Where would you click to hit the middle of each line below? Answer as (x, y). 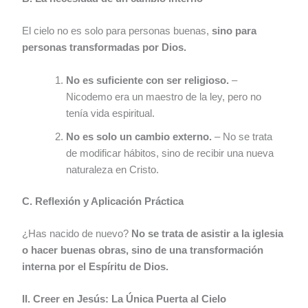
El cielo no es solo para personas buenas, (117, 31)
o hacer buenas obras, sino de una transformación (143, 250)
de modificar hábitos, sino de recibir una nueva (170, 153)
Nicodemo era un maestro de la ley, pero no (164, 97)
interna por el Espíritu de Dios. (96, 266)
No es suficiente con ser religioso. (148, 80)
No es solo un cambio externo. (139, 136)
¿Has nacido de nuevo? (77, 233)
